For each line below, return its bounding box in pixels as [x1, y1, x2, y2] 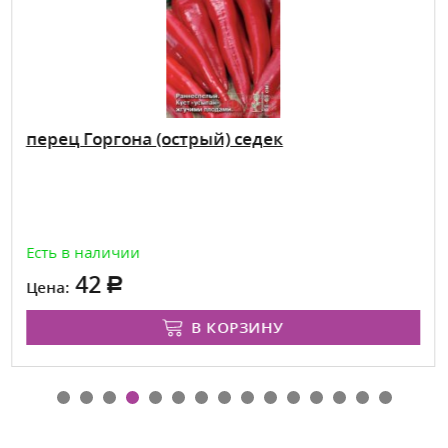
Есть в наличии [25, 241, 140, 262]
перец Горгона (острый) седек [25, 126, 283, 150]
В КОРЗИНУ [190, 316, 284, 337]
